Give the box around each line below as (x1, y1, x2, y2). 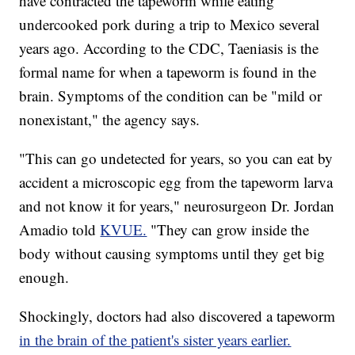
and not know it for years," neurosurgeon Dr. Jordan (19, 196, 335, 216)
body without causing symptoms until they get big (19, 243, 326, 264)
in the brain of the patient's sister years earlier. (19, 330, 292, 350)
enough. (19, 267, 70, 288)
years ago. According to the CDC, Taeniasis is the (19, 38, 319, 59)
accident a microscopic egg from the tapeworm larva (19, 172, 334, 193)
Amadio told (19, 219, 101, 240)
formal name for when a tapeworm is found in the (19, 62, 317, 82)
